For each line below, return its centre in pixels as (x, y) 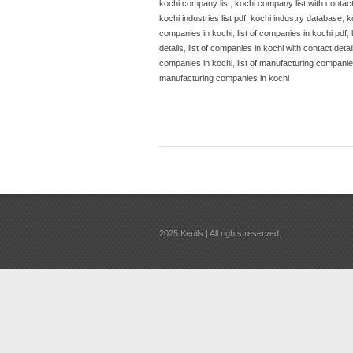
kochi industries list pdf (203, 18)
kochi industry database (296, 18)
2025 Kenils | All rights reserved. (220, 233)
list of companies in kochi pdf (292, 33)
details (171, 48)
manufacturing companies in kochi (224, 78)
